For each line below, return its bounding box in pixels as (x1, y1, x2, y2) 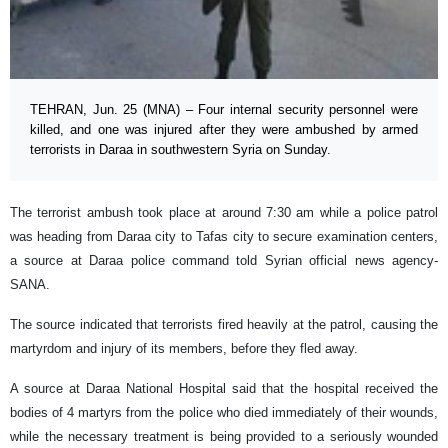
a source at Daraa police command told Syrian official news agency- (10, 253, 438, 269)
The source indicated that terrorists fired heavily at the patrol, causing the (10, 317, 438, 333)
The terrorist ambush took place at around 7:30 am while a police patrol (10, 205, 438, 221)
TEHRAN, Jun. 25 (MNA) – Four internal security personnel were (30, 102, 418, 118)
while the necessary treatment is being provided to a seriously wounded (10, 429, 438, 445)
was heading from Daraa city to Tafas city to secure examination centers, (10, 229, 438, 245)
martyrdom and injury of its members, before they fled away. (10, 341, 358, 357)
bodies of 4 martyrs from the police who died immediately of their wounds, (10, 405, 438, 421)
